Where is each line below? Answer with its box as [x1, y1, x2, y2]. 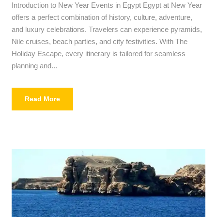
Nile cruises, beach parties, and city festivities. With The [12, 37, 187, 46]
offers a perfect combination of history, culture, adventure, [12, 13, 192, 22]
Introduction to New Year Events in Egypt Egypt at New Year [12, 1, 202, 10]
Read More [25, 95, 60, 103]
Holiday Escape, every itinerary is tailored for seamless [12, 49, 186, 58]
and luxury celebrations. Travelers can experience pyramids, [12, 25, 202, 34]
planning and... [12, 62, 57, 70]
